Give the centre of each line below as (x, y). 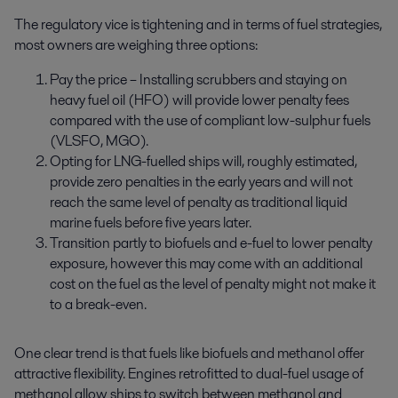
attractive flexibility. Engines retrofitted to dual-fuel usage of (189, 374)
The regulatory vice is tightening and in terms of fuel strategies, (198, 25)
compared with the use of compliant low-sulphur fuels (210, 121)
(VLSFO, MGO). (99, 141)
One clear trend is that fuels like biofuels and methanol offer (189, 354)
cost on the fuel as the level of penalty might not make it (213, 284)
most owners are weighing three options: (136, 45)
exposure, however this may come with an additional (206, 264)
